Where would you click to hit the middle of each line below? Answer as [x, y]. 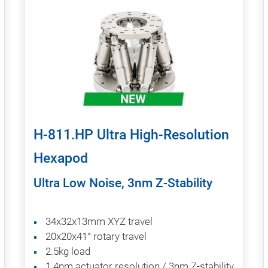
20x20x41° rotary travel [96, 236]
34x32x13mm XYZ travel [99, 221]
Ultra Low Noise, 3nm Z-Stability [123, 183]
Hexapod [61, 158]
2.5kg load [68, 251]
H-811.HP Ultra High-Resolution [131, 135]
